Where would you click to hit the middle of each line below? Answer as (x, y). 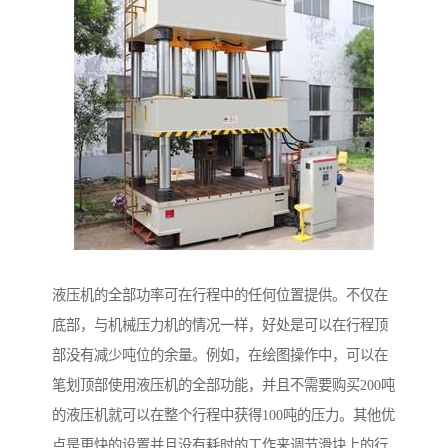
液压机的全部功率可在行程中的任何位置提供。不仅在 (220, 295)
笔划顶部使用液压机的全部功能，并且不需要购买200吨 (223, 385)
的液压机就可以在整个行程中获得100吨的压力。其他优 (223, 415)
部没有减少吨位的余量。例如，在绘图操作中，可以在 (220, 355)
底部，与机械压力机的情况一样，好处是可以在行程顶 (220, 325)
